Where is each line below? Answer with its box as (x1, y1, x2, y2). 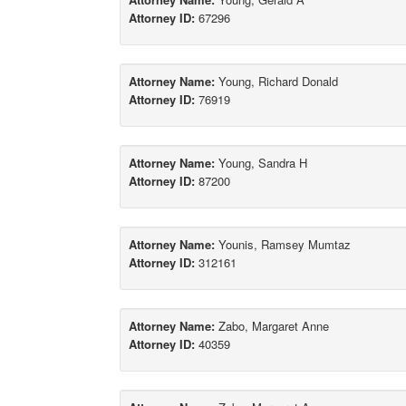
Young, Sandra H (215, 154, 307, 172)
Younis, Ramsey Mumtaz (215, 236, 351, 254)
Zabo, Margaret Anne (215, 317, 329, 335)
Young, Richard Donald (215, 72, 338, 91)
